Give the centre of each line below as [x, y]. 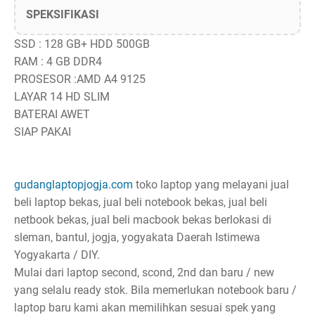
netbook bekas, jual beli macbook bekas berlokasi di [143, 220]
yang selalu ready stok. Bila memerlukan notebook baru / [155, 290]
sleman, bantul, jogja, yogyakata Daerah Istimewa [137, 238]
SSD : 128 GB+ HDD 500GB [82, 44]
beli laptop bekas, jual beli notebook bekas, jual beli [141, 202]
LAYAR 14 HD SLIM [63, 97]
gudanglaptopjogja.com [73, 185]
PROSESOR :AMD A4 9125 [80, 79]
